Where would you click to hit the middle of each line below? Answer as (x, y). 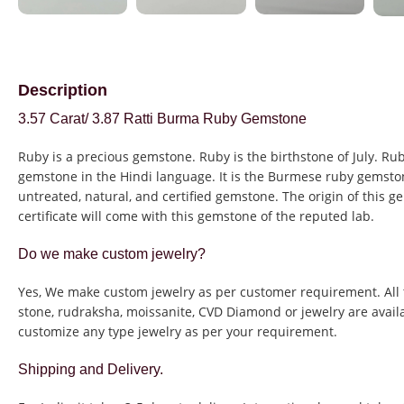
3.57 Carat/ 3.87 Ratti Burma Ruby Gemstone (162, 119)
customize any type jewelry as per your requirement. (178, 332)
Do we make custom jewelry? (112, 254)
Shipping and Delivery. (91, 370)
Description (63, 91)
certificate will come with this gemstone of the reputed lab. (196, 216)
